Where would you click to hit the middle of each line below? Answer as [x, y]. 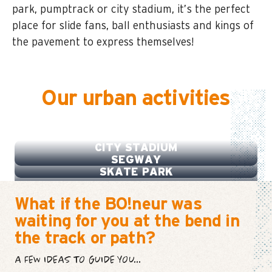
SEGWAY [136, 161]
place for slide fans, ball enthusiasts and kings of [133, 26]
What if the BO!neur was [108, 205]
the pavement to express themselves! [103, 43]
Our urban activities [136, 99]
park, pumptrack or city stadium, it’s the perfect [131, 10]
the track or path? [85, 239]
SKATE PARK [136, 173]
